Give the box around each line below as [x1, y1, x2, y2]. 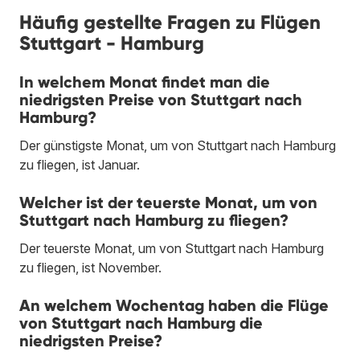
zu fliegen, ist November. [19, 259, 162, 276]
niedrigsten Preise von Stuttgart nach [19, 89, 302, 109]
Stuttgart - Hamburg [19, 31, 204, 55]
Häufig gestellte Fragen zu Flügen [19, 10, 321, 34]
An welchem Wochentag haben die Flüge [19, 295, 329, 315]
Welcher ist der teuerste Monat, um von [19, 192, 317, 212]
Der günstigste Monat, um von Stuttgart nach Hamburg [19, 137, 336, 153]
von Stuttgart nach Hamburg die [19, 313, 263, 333]
